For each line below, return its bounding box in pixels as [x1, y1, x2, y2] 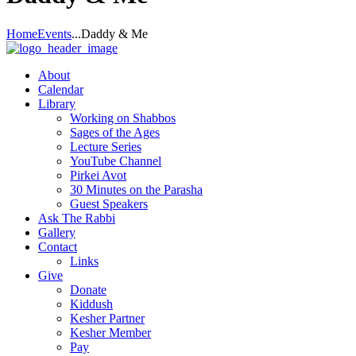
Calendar [38, 82, 83, 96]
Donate [70, 282, 106, 296]
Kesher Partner [70, 311, 145, 325]
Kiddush [70, 296, 113, 311]
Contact [38, 239, 77, 253]
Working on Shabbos [70, 110, 176, 125]
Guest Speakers [70, 196, 148, 211]
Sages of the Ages [70, 125, 160, 139]
